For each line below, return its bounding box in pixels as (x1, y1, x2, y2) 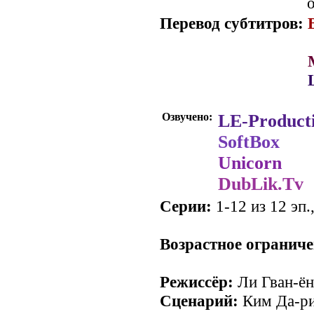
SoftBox (218, 132, 280, 152)
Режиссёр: (160, 273, 233, 291)
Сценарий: (160, 292, 238, 310)
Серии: (160, 197, 212, 215)
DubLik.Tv (218, 174, 303, 194)
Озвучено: (162, 111, 215, 123)
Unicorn (218, 153, 282, 173)
